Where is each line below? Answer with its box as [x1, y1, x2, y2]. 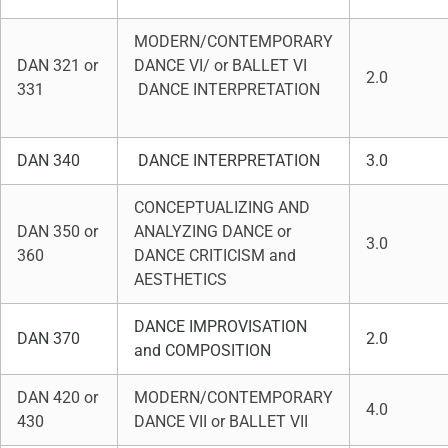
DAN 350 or [17, 222, 98, 241]
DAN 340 [17, 151, 80, 170]
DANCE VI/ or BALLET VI [134, 56, 311, 75]
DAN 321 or [17, 56, 98, 75]
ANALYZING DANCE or [134, 222, 291, 241]
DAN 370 [17, 329, 84, 348]
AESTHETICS [134, 270, 231, 289]
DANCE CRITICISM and [134, 246, 296, 265]
